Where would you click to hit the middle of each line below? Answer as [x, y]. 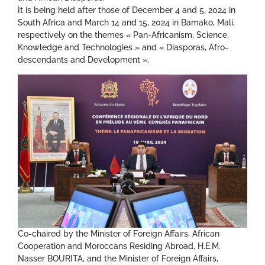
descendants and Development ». [83, 60]
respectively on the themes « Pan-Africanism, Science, [123, 35]
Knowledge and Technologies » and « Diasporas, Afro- [123, 48]
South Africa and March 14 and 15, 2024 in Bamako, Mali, [126, 23]
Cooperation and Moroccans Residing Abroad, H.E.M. [119, 246]
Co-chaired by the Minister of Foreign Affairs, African [119, 234]
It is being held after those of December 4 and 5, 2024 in [127, 10]
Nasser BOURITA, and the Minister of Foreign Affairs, [118, 259]
